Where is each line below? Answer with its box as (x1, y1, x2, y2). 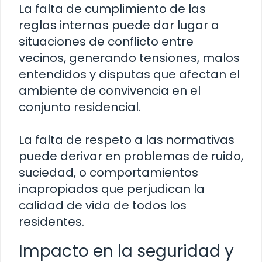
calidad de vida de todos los (19, 197, 187, 214)
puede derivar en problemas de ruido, (19, 148, 243, 165)
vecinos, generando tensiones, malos (19, 50, 240, 67)
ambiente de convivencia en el (19, 82, 201, 99)
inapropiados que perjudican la (19, 181, 205, 198)
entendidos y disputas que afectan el (19, 66, 240, 83)
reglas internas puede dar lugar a (19, 17, 219, 34)
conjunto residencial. (19, 99, 141, 116)
